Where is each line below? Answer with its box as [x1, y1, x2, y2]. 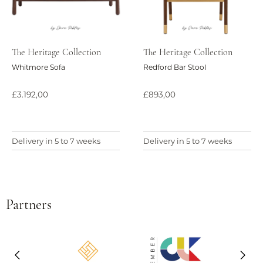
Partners [6, 198, 52, 213]
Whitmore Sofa [12, 63, 65, 72]
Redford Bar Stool [143, 63, 206, 72]
